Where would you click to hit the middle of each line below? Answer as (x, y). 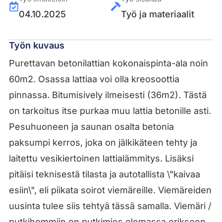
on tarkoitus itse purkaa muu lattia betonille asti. (110, 111)
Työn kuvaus (36, 45)
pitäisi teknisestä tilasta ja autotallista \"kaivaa (104, 174)
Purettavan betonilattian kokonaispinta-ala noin (108, 63)
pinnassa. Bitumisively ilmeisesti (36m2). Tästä (108, 95)
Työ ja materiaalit (158, 14)
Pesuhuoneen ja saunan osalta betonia (91, 126)
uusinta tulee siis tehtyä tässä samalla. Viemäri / (110, 206)
